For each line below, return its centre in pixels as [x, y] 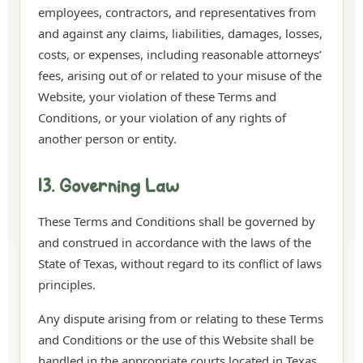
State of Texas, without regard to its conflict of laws [180, 263]
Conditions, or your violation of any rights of [162, 117]
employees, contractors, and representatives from [177, 12]
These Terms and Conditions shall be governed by [177, 221]
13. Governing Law [109, 188]
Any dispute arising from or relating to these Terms [181, 318]
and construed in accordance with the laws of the [175, 242]
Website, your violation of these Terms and [157, 96]
